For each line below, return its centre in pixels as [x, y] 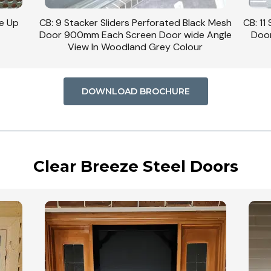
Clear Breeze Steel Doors [135, 166]
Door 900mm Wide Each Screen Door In [135, 34]
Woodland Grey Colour [135, 47]
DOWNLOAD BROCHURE [135, 91]
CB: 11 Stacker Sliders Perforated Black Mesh [135, 22]
